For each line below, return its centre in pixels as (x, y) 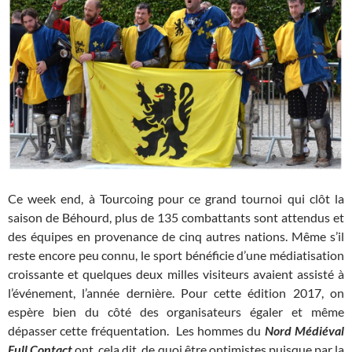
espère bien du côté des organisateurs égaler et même (176, 312)
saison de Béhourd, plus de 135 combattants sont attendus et (176, 218)
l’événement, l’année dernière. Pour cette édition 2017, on (176, 293)
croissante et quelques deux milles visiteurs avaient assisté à (176, 274)
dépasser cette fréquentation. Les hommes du (135, 331)
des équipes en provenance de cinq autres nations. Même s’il (176, 236)
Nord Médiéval (302, 331)
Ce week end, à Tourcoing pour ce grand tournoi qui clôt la (176, 199)
